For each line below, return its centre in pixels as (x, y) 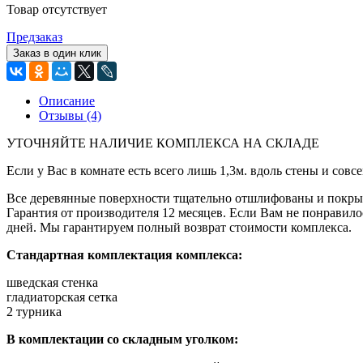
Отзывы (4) (70, 116)
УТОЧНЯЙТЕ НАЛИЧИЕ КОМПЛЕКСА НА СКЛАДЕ (163, 143)
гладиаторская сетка (62, 297)
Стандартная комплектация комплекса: (124, 255)
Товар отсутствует (57, 10)
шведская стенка (52, 283)
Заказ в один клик (57, 53)
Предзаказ (34, 37)
